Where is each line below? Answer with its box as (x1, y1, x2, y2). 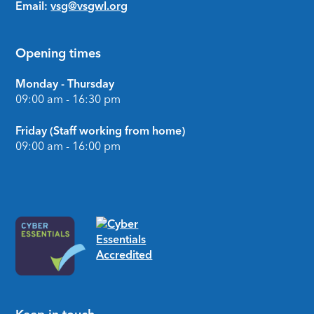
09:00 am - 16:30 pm (15, 93, 121, 107)
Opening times (15, 45, 102, 61)
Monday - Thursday (15, 77, 115, 91)
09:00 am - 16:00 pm (15, 139, 121, 153)
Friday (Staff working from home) (15, 123, 186, 137)
